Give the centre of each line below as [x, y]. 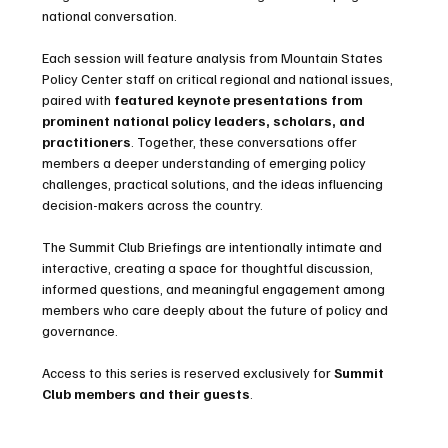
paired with [78, 99]
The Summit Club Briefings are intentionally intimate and [214, 246]
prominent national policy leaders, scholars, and [205, 120]
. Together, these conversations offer [246, 141]
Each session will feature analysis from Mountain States [214, 57]
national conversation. [110, 15]
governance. [80, 330]
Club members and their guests [146, 393]
